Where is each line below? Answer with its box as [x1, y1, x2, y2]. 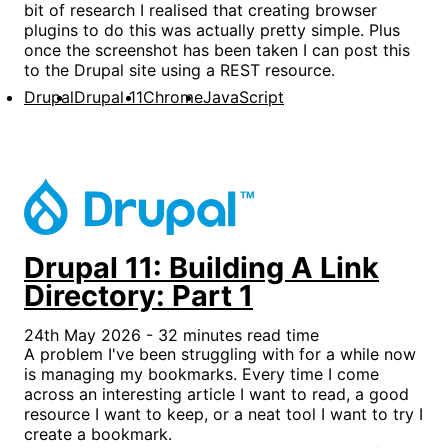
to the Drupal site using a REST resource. [24, 59, 335, 80]
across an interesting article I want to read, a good [24, 383, 409, 404]
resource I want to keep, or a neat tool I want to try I [24, 403, 423, 424]
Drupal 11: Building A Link [24, 249, 379, 285]
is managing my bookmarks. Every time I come [24, 363, 379, 384]
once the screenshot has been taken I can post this [24, 39, 410, 60]
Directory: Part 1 [24, 277, 253, 313]
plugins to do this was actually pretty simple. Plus [24, 19, 400, 40]
